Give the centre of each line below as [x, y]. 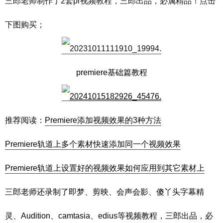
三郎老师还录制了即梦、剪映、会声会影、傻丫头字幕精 [105, 192]
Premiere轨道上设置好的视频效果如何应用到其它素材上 [105, 168]
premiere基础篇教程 [111, 73]
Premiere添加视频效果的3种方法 [103, 120]
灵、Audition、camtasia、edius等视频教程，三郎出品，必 [109, 216]
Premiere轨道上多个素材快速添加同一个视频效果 [93, 144]
